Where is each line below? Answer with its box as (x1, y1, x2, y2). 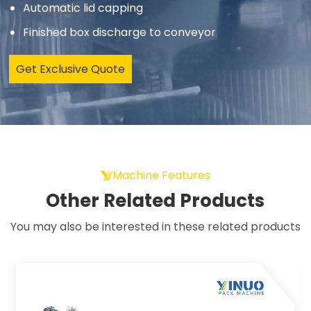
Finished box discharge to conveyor (23, 24, 217, 41)
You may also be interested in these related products (10, 219, 301, 235)
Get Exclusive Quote (16, 61, 126, 78)
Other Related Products (46, 188, 265, 214)
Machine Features (112, 167, 210, 184)
